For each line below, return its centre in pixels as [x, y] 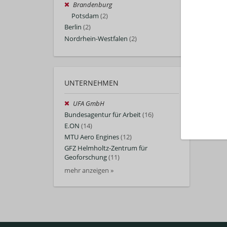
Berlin [73, 27]
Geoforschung [86, 158]
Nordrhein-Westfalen [96, 39]
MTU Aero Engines [92, 137]
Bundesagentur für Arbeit [103, 115]
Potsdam [85, 16]
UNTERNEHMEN [91, 83]
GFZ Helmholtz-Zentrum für [106, 148]
